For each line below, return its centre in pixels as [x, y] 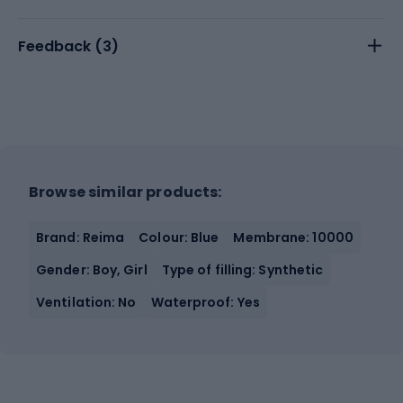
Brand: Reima [81, 237]
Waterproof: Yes [205, 302]
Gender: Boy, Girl [92, 269]
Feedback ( [60, 46]
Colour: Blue [179, 237]
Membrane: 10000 [293, 237]
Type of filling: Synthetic [242, 269]
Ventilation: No [86, 302]
